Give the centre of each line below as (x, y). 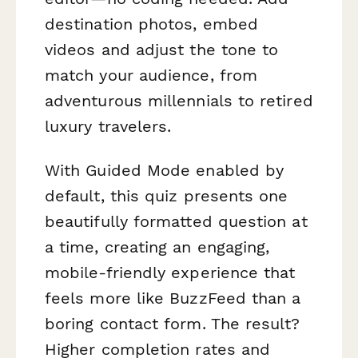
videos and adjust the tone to (162, 49)
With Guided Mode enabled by (165, 170)
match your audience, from (151, 75)
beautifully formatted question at (176, 221)
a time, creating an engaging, (157, 247)
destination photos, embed (152, 24)
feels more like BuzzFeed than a (173, 298)
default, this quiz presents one (167, 195)
